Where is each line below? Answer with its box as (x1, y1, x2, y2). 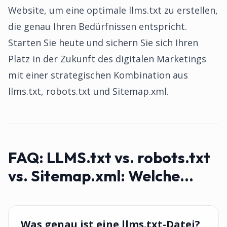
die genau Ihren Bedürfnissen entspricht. (8, 20, 187, 32)
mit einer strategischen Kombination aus (8, 69, 188, 81)
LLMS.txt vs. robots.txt (47, 148, 210, 167)
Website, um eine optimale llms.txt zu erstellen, (8, 4, 218, 16)
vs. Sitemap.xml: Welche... (8, 166, 194, 185)
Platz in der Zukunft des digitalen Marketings (8, 53, 206, 65)
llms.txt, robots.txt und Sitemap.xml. (8, 85, 169, 97)
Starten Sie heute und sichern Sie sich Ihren (8, 36, 198, 49)
